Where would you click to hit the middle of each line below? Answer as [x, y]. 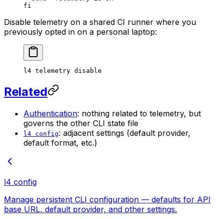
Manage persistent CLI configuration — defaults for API [107, 200]
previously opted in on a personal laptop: [80, 32]
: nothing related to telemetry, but [139, 114]
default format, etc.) [60, 143]
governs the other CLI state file [81, 123]
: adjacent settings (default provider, [125, 133]
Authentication [50, 114]
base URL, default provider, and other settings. [90, 209]
